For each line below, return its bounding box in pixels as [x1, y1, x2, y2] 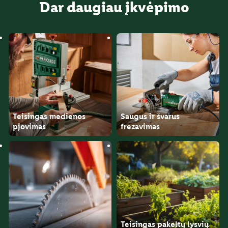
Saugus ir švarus [121, 111, 180, 121]
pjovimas [13, 121, 46, 131]
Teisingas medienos [13, 111, 85, 121]
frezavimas [121, 121, 160, 131]
